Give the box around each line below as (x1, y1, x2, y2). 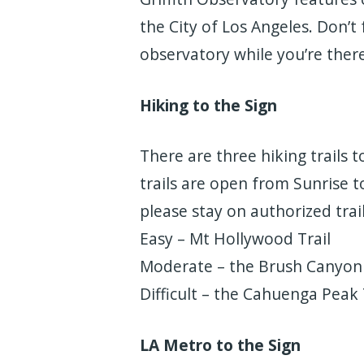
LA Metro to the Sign (140, 334, 301, 357)
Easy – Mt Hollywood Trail (140, 227, 331, 250)
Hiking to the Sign (140, 93, 277, 116)
